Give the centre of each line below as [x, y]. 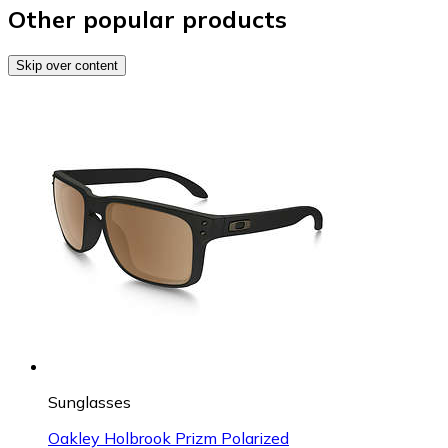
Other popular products [147, 18]
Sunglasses [89, 401]
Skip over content [67, 65]
